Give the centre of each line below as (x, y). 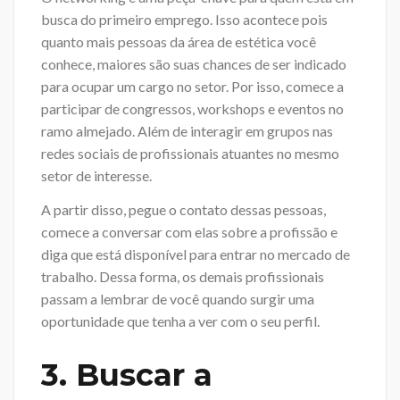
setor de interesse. (96, 176)
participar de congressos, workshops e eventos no (192, 109)
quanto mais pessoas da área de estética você (179, 42)
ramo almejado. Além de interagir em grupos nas (187, 131)
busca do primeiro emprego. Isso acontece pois (184, 20)
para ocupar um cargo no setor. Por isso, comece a (192, 87)
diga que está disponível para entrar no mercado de (196, 254)
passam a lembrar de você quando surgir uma (178, 298)
